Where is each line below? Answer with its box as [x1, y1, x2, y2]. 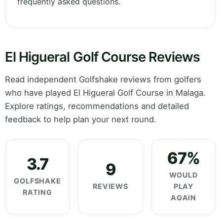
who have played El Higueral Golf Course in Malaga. [5, 88, 206, 98]
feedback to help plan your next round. [5, 114, 156, 125]
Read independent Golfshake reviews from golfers [5, 74, 201, 85]
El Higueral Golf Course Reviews [5, 49, 200, 66]
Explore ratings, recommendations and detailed [5, 101, 189, 111]
